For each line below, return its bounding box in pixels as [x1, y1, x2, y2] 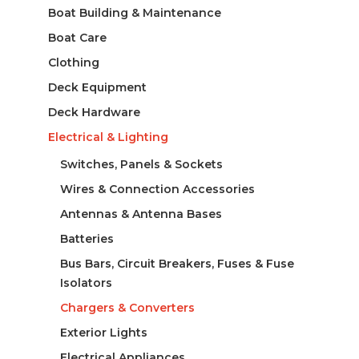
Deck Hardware [47, 104, 140, 119]
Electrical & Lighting [47, 129, 168, 144]
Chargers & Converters [59, 300, 195, 315]
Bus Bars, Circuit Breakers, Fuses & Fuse [59, 256, 294, 271]
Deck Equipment [47, 79, 147, 95]
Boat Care [47, 30, 107, 45]
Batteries [59, 231, 114, 246]
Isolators [59, 275, 112, 290]
